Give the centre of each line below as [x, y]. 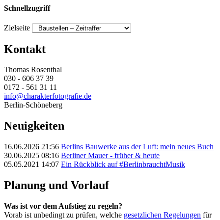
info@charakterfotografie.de [48, 96]
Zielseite [17, 27]
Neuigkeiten [34, 126]
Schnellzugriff [27, 8]
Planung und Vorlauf [56, 185]
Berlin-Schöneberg [33, 105]
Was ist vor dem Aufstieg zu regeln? [63, 206]
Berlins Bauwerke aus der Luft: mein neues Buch [137, 147]
